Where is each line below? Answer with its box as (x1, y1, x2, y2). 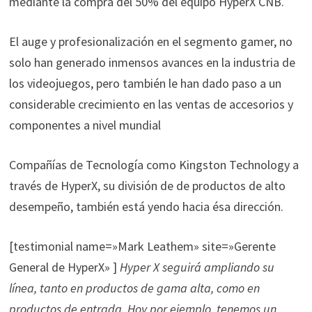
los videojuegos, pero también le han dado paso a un (8, 75, 281, 91)
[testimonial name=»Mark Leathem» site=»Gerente (8, 237, 276, 254)
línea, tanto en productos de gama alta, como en (8, 279, 260, 296)
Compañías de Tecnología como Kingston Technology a (8, 156, 299, 173)
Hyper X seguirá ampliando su (119, 258, 274, 275)
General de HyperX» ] (8, 258, 120, 275)
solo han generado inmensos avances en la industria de (8, 54, 295, 70)
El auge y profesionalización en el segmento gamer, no (8, 33, 292, 49)
